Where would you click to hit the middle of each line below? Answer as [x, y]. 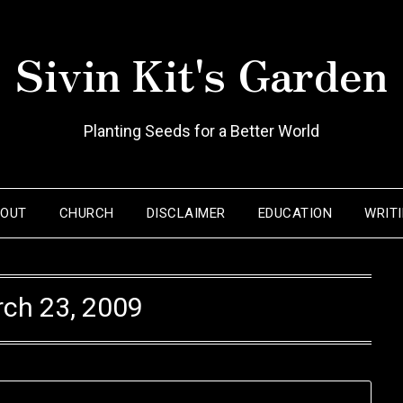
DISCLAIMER [186, 213]
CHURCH [86, 213]
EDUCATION [295, 213]
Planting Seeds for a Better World [201, 131]
